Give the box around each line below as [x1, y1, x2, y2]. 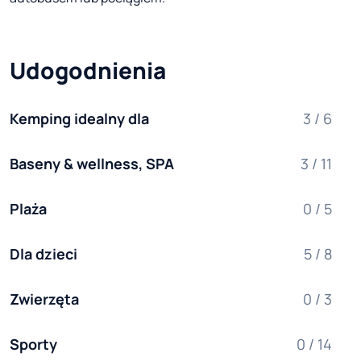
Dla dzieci [10, 244, 77, 264]
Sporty [10, 334, 57, 355]
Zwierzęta [10, 289, 79, 309]
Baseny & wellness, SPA [10, 154, 174, 174]
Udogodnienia [10, 55, 166, 86]
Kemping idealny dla [10, 109, 149, 129]
